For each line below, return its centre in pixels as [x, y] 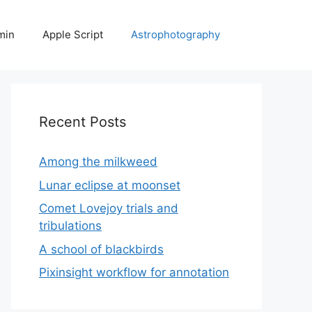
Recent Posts [83, 122]
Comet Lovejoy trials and [109, 208]
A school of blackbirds [101, 249]
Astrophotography [175, 34]
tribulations [70, 226]
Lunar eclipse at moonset [110, 185]
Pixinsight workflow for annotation [134, 272]
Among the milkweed [98, 162]
